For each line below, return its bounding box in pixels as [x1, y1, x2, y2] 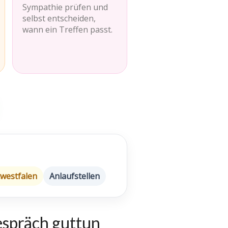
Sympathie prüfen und [22, 2, 108, 13]
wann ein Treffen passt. [22, 24, 112, 35]
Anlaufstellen [49, 170, 100, 182]
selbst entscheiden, [22, 13, 96, 24]
